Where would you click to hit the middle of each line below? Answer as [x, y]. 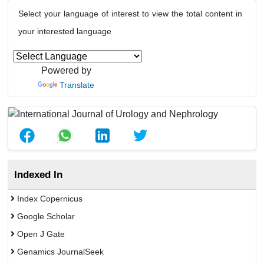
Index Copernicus [49, 199]
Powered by [66, 70]
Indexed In [38, 174]
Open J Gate [40, 234]
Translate [77, 85]
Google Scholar [45, 216]
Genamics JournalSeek [59, 252]
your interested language [65, 31]
